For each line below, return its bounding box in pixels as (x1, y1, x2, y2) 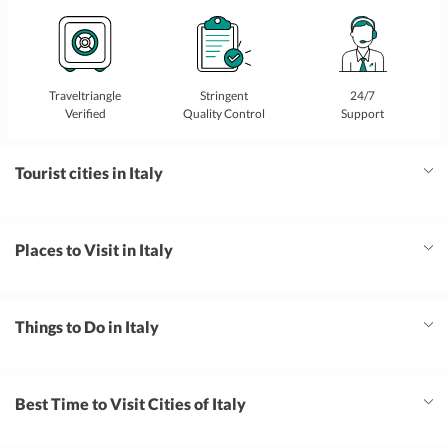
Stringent (199, 88, 248, 104)
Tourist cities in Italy (15, 163, 163, 183)
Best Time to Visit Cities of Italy (15, 394, 246, 414)
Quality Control (182, 106, 265, 122)
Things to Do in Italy (15, 317, 159, 337)
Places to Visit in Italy (15, 240, 173, 260)
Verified (64, 106, 106, 122)
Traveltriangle (49, 88, 122, 104)
